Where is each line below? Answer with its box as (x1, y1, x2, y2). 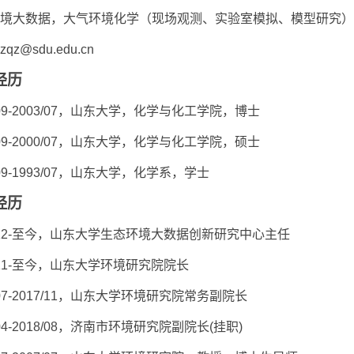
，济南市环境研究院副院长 (58, 320, 209, 333)
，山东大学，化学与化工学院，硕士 (58, 135, 260, 149)
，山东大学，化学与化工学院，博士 (58, 104, 260, 118)
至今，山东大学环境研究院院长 (12, 258, 189, 272)
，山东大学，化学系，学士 (58, 166, 209, 179)
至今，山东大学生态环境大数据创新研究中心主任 (12, 228, 290, 241)
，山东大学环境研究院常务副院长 (58, 289, 247, 303)
